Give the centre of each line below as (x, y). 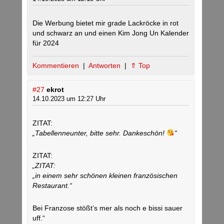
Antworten (105, 66)
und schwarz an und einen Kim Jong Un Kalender (111, 33)
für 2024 (46, 43)
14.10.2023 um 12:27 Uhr (69, 99)
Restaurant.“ (52, 186)
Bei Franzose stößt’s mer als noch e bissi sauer (107, 208)
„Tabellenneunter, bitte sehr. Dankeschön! (99, 133)
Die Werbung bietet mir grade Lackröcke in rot (105, 23)
